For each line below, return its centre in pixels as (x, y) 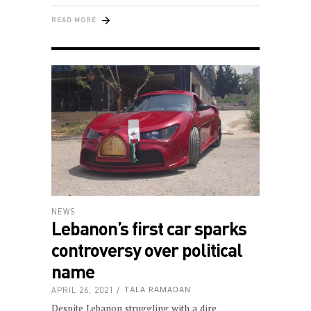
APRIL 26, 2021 (83, 289)
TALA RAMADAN (158, 289)
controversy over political (147, 249)
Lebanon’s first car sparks (149, 228)
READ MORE (74, 20)
